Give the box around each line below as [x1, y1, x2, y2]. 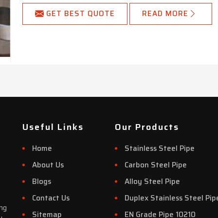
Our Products [115, 120, 179, 134]
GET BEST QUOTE [46, 8, 115, 20]
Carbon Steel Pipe [125, 159, 187, 171]
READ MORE [142, 8, 189, 20]
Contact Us [32, 192, 70, 204]
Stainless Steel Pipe [125, 143, 195, 154]
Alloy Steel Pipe [125, 176, 180, 187]
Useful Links [22, 120, 84, 134]
